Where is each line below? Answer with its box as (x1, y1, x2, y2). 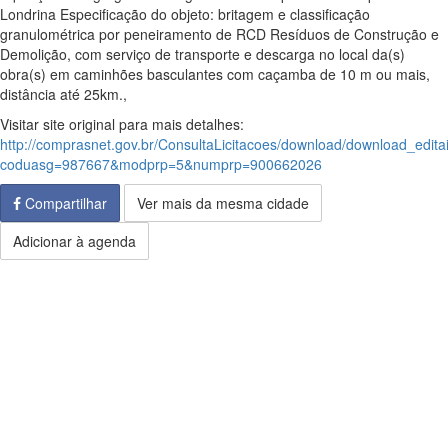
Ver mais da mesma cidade (137, 193, 309, 213)
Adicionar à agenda (13, 231, 136, 251)
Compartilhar (21, 193, 107, 213)
